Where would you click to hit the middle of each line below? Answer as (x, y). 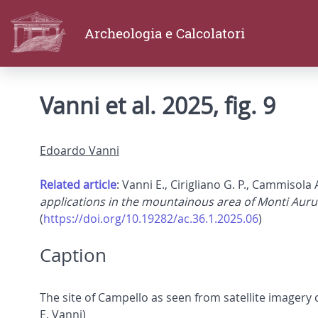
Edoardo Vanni (79, 151)
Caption (73, 256)
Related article (78, 185)
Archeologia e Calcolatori (165, 34)
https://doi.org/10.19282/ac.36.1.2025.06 (151, 219)
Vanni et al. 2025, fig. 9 (158, 106)
